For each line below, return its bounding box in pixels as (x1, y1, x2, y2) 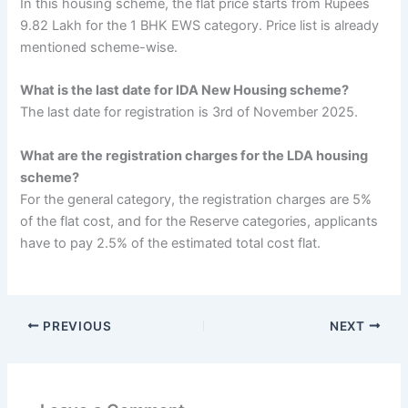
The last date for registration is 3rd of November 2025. (20, 104, 359, 121)
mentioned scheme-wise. (20, 39, 178, 56)
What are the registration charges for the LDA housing (20, 147, 369, 164)
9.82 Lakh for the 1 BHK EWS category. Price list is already (20, 17, 380, 35)
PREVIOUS (39, 318, 112, 333)
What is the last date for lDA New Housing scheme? (20, 82, 350, 99)
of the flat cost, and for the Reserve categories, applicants (20, 212, 379, 229)
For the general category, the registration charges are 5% (20, 190, 372, 208)
